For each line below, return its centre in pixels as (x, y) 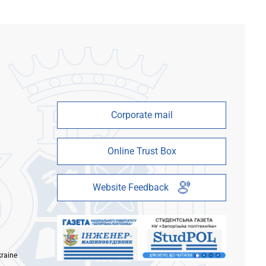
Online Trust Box (142, 151)
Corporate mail (142, 115)
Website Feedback (130, 187)
